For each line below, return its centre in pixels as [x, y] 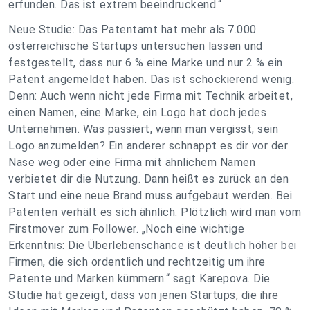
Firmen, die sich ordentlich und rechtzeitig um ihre [137, 262]
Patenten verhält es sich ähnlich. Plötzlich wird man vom [155, 212]
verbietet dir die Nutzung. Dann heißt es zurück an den [148, 179]
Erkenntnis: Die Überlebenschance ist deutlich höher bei [153, 246]
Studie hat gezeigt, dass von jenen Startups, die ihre [144, 295]
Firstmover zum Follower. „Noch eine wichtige [126, 229]
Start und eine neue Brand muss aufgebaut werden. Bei [150, 196]
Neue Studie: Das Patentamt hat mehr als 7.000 [133, 30]
